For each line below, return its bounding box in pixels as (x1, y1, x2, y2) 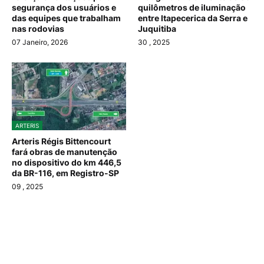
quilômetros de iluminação (138, 2, 246, 13)
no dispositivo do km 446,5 (12, 157, 121, 168)
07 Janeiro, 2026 (12, 38, 68, 47)
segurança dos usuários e (12, 2, 116, 13)
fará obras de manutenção (12, 147, 117, 157)
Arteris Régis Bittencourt (12, 136, 111, 147)
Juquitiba (138, 24, 176, 34)
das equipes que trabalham (12, 13, 121, 24)
